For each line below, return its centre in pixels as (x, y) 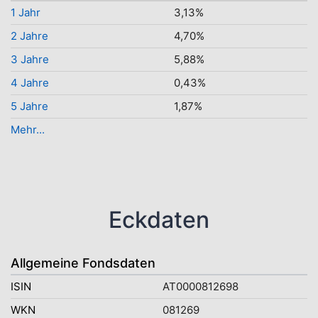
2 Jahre (29, 36)
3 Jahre (30, 59)
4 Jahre (30, 83)
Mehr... (28, 130)
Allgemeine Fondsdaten (83, 263)
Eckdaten (159, 220)
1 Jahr (26, 12)
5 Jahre (29, 106)
